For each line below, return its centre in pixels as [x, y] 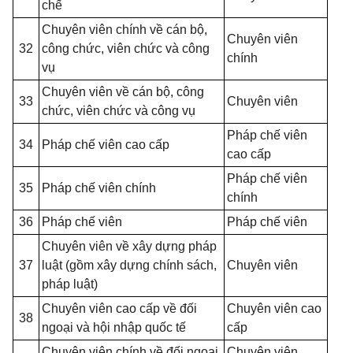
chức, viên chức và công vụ [119, 111]
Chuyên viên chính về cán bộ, [124, 30]
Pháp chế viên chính [99, 188]
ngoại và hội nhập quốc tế [114, 327]
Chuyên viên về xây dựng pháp [129, 246]
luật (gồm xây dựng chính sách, [129, 265]
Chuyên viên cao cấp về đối [119, 308]
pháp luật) [70, 284]
